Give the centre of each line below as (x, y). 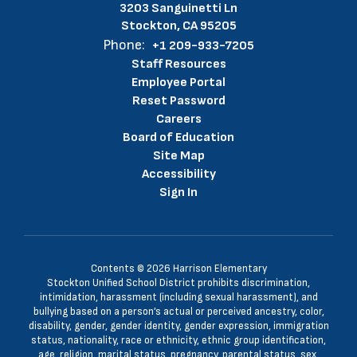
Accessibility (178, 174)
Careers (178, 119)
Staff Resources (178, 64)
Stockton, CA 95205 (178, 26)
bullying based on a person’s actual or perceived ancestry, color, (178, 312)
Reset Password (178, 101)
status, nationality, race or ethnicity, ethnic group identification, (178, 340)
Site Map (178, 156)
